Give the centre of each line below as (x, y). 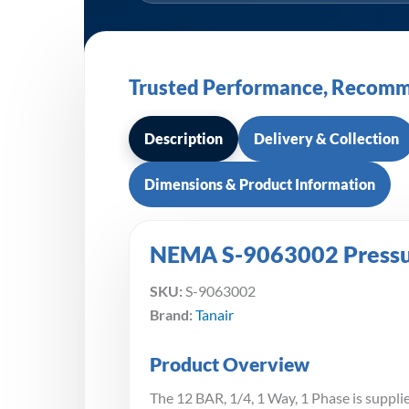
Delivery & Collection (326, 139)
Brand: (171, 315)
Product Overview (230, 364)
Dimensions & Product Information (260, 184)
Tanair (215, 315)
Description (184, 139)
